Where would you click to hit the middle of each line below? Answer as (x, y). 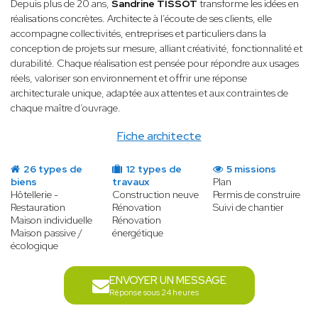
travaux (130, 182)
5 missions (251, 169)
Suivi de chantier (249, 208)
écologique (34, 246)
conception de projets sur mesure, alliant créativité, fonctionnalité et (157, 49)
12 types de (152, 169)
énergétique (137, 233)
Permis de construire (257, 195)
